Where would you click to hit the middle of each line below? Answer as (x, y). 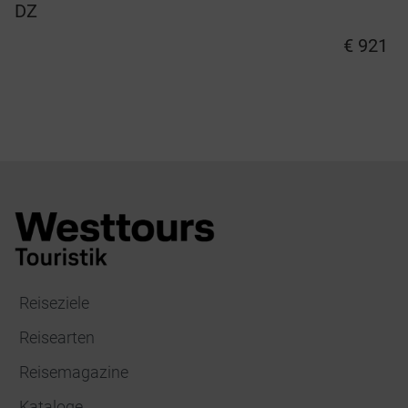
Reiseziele (54, 303)
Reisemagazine (74, 372)
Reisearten (57, 338)
